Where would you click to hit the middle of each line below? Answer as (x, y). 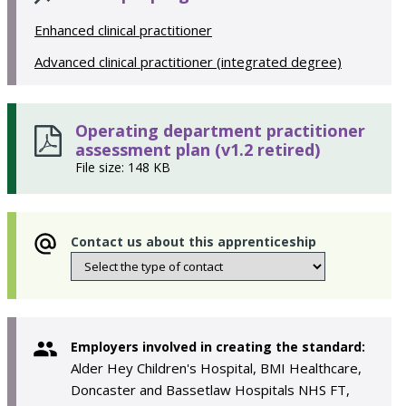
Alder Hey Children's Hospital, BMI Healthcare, (216, 368)
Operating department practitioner (220, 130)
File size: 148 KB (123, 167)
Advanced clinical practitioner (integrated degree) (188, 62)
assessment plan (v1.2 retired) (198, 150)
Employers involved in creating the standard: (218, 347)
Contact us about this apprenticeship (193, 242)
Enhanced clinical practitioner (123, 30)
